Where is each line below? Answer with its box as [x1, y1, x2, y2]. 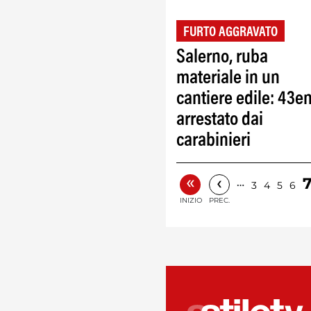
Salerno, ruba [176, 48, 268, 68]
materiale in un [176, 69, 280, 89]
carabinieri [176, 131, 251, 151]
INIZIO [180, 196, 202, 205]
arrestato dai [176, 110, 263, 131]
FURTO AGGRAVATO [183, 26, 278, 40]
